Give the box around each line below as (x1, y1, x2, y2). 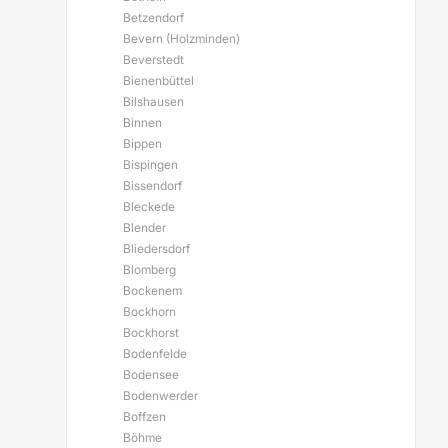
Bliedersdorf (123, 241, 190, 256)
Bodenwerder (123, 388, 198, 403)
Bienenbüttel (123, 73, 194, 88)
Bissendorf (123, 178, 182, 193)
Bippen (123, 136, 162, 151)
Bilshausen (123, 94, 184, 109)
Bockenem (123, 283, 182, 298)
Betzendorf (123, 10, 184, 25)
